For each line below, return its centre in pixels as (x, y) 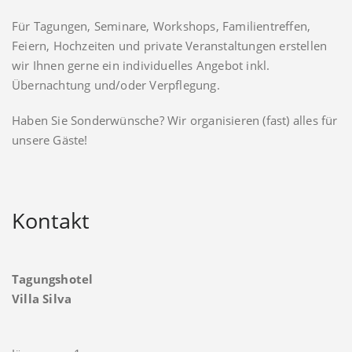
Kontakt (51, 220)
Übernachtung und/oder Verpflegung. (116, 84)
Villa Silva (42, 298)
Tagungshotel (53, 279)
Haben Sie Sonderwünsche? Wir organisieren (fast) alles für (175, 120)
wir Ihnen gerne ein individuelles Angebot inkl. (141, 65)
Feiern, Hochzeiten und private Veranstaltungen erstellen (170, 45)
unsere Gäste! (50, 139)
